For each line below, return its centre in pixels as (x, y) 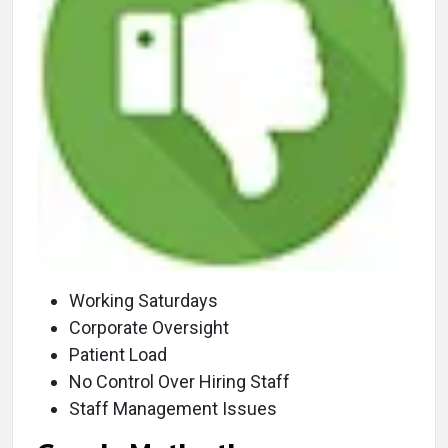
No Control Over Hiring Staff (179, 381)
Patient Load (118, 354)
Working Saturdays (143, 300)
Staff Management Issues (173, 408)
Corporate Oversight (149, 327)
